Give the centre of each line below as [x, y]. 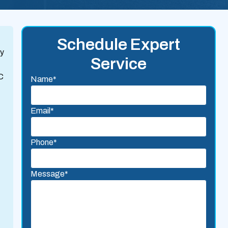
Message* [50, 174]
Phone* [44, 142]
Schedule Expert [119, 45]
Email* [42, 111]
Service [119, 64]
